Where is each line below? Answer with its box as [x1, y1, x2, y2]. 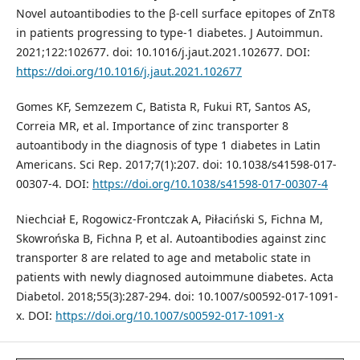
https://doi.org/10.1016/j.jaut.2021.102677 [15, 63, 242, 79]
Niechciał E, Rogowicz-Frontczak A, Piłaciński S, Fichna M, [15, 211, 323, 227]
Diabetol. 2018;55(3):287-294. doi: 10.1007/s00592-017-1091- [15, 288, 338, 304]
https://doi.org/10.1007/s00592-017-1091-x [55, 307, 284, 323]
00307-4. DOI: [15, 175, 92, 191]
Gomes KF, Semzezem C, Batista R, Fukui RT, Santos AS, [15, 98, 311, 114]
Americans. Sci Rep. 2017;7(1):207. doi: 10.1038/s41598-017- [15, 156, 337, 172]
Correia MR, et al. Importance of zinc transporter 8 [15, 117, 288, 133]
